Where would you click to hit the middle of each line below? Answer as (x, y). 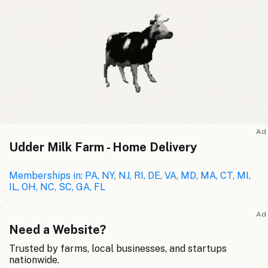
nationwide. (34, 260)
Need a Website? (57, 230)
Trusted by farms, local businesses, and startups (118, 249)
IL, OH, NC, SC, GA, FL (57, 187)
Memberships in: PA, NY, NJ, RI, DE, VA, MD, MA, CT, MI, (130, 176)
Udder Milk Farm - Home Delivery (103, 147)
